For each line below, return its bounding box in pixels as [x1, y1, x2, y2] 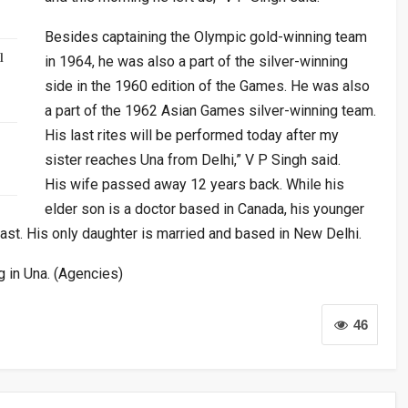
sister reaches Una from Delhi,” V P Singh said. [45, 150, 341, 168]
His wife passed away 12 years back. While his [45, 175, 344, 193]
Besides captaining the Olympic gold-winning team [45, 27, 367, 46]
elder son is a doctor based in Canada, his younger [45, 199, 364, 218]
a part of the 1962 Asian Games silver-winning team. [45, 101, 376, 119]
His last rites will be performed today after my [45, 126, 339, 144]
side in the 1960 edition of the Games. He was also [45, 76, 370, 95]
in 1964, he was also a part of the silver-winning [45, 52, 348, 70]
